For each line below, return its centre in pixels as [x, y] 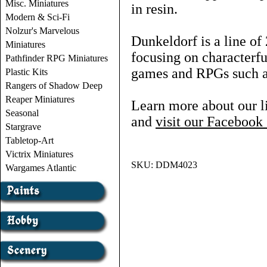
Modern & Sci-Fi [38, 17]
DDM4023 [176, 165]
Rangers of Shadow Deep [54, 86]
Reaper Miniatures [40, 99]
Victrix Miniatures [39, 154]
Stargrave [23, 127]
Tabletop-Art [30, 140]
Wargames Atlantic [41, 168]
